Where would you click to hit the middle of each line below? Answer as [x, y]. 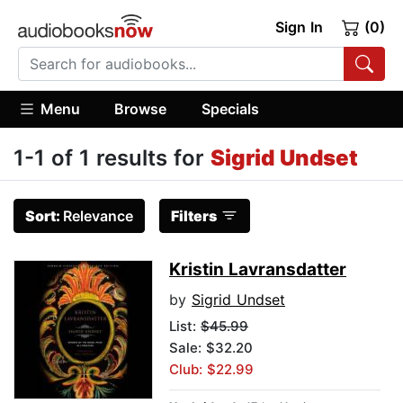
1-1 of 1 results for [112, 158]
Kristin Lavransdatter [258, 270]
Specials [230, 108]
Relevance [98, 216]
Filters [194, 216]
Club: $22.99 [211, 370]
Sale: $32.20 [211, 348]
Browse [141, 108]
